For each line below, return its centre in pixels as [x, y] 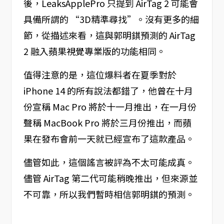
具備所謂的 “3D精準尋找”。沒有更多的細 [111, 19]
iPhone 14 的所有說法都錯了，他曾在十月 [108, 91]
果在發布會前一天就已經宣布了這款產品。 [109, 139]
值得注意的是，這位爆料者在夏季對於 [100, 75]
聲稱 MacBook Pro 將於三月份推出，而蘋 [107, 123]
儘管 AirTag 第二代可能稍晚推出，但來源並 [110, 178]
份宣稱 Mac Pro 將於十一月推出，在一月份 [110, 107]
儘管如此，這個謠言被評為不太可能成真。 [109, 162]
